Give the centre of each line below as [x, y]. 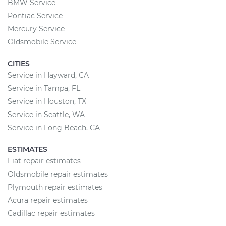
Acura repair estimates [48, 200]
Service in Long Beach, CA [54, 128]
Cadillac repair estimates [51, 213]
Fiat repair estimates [44, 161]
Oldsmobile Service [42, 42]
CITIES [19, 64]
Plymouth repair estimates [55, 187]
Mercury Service [36, 29]
